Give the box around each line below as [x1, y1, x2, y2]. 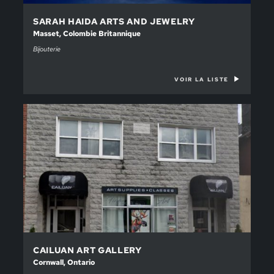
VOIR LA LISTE [174, 75, 229, 83]
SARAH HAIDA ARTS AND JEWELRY [33, 15, 195, 27]
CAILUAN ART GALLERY [33, 243, 142, 256]
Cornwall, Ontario [33, 257, 95, 267]
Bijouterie [33, 44, 61, 53]
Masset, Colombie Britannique [33, 28, 141, 39]
